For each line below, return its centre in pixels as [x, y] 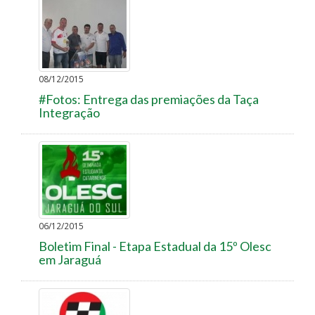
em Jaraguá [70, 259]
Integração [69, 112]
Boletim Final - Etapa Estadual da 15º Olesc [155, 246]
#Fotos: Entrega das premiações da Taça [149, 99]
